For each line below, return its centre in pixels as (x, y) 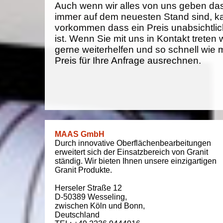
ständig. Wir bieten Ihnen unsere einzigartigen (136, 161)
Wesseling (106, 197)
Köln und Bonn (116, 206)
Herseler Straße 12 (88, 188)
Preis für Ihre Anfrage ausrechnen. (128, 60)
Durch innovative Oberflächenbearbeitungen (133, 143)
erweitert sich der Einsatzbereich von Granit (131, 152)
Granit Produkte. (83, 170)
